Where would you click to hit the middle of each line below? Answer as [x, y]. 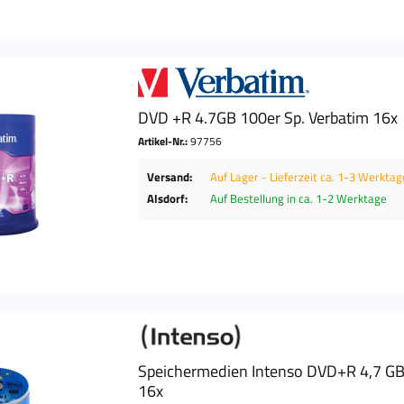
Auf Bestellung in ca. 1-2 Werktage [299, 199]
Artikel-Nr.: [165, 142]
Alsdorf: [168, 199]
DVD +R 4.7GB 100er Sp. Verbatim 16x [268, 118]
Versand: [170, 177]
